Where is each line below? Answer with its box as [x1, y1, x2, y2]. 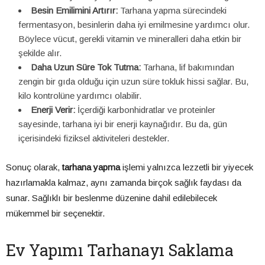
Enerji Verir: [31, 105, 75, 115]
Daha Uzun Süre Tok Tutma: [31, 62, 141, 73]
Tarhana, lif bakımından [141, 62, 234, 73]
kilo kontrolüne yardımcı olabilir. [18, 91, 141, 101]
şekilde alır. [18, 48, 62, 59]
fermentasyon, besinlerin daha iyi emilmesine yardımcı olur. [18, 20, 250, 30]
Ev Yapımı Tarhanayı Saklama [6, 240, 234, 261]
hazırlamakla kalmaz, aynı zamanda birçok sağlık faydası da [6, 177, 241, 188]
